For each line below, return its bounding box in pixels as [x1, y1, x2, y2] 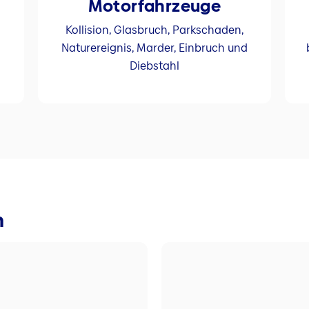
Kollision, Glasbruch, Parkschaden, [65, 21, 243, 38]
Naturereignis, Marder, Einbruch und [61, 39, 248, 56]
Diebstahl [129, 57, 179, 74]
